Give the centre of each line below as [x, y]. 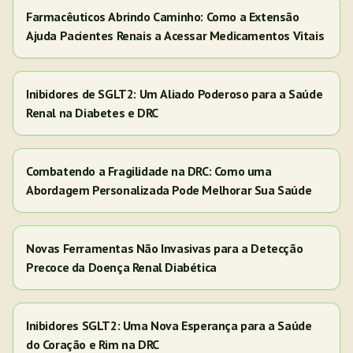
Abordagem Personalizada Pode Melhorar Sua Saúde [169, 190]
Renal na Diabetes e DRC [92, 113]
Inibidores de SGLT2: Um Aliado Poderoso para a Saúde [175, 94]
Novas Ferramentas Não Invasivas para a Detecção [165, 248]
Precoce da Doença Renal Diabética [121, 267]
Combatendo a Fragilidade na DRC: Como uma [149, 171]
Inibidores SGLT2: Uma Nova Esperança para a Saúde [169, 325]
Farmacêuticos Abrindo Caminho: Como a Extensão [163, 17]
